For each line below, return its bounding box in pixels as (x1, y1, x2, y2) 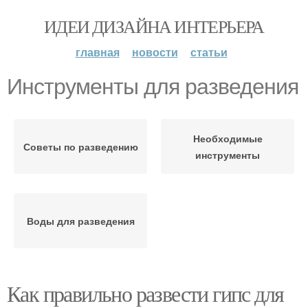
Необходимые (192, 131, 263, 145)
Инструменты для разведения (7, 74, 298, 99)
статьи (190, 44, 228, 60)
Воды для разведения (26, 214, 135, 228)
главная (75, 44, 120, 60)
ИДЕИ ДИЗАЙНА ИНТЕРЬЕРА (44, 14, 264, 38)
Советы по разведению (23, 140, 138, 153)
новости (131, 44, 178, 60)
